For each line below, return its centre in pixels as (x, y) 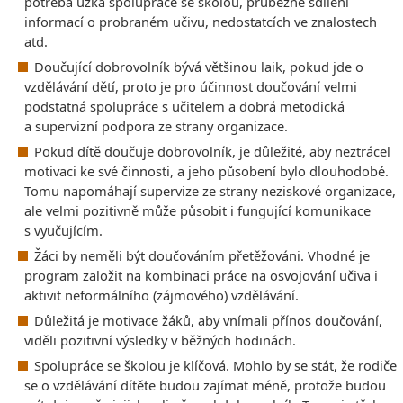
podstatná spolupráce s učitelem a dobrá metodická (184, 106)
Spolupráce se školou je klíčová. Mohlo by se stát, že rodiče (215, 365)
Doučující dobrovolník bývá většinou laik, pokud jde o (199, 66)
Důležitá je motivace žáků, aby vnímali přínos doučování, (208, 320)
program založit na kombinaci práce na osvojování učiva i (201, 275)
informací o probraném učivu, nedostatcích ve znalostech (201, 21)
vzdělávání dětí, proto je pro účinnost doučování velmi (191, 86)
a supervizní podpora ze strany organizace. (156, 125)
